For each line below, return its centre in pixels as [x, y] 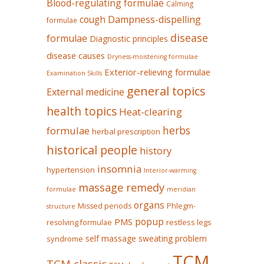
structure [61, 207]
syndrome [65, 239]
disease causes [76, 56]
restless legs [189, 222]
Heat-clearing [151, 112]
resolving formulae [79, 223]
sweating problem [173, 239]
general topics [166, 91]
